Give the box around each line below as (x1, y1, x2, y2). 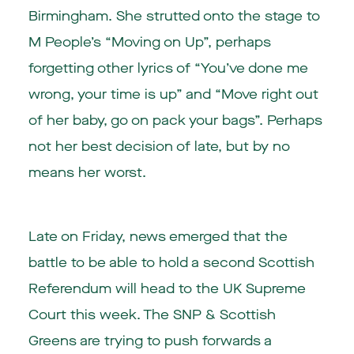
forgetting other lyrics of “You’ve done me (28, 59, 308, 78)
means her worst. (28, 164, 146, 183)
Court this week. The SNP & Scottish (28, 306, 276, 325)
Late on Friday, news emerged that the (28, 228, 288, 247)
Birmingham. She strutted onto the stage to (28, 7, 320, 26)
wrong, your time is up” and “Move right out (28, 85, 318, 104)
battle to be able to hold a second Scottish (28, 254, 314, 273)
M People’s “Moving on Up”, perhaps (28, 33, 271, 52)
